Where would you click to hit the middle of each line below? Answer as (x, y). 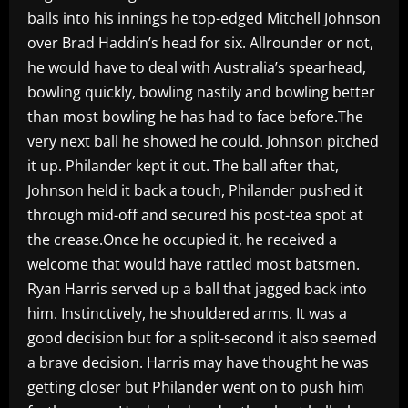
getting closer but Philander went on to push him (196, 387)
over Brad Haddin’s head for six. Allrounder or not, (200, 42)
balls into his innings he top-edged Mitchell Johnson (204, 18)
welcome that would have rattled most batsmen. (194, 264)
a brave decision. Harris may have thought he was (198, 362)
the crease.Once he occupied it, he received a (182, 239)
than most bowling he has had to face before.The (195, 116)
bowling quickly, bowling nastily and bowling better (201, 92)
